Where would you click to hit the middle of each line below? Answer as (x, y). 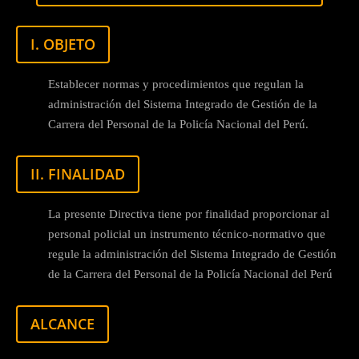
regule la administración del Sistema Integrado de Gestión (192, 254)
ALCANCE (63, 323)
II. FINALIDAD (78, 173)
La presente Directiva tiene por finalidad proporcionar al (189, 214)
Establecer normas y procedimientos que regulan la (176, 84)
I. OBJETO (63, 44)
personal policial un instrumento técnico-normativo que (187, 234)
